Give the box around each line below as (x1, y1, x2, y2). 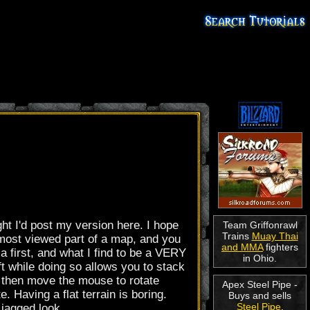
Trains (221, 230, 252, 241)
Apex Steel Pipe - (222, 279, 298, 290)
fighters (263, 241, 298, 253)
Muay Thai (251, 230, 298, 241)
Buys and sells (228, 290, 291, 301)
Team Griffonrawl (222, 219, 298, 230)
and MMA (221, 241, 263, 253)
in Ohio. (243, 253, 277, 264)
